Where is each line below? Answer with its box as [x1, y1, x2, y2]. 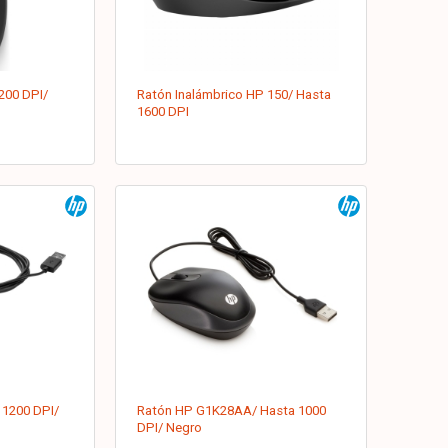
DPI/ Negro [137, 420, 203, 436]
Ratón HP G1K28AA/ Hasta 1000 [137, 403, 327, 419]
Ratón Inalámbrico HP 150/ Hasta [137, 87, 332, 103]
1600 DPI [137, 104, 190, 120]
